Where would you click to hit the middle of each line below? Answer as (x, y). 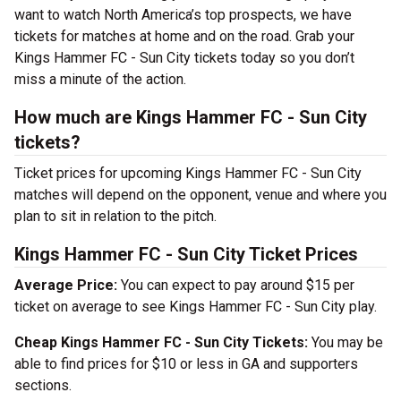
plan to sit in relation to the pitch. (115, 216)
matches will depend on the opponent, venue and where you (200, 195)
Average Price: (66, 285)
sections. (43, 385)
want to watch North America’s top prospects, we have (183, 15)
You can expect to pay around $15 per (236, 285)
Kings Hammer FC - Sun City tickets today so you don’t (184, 58)
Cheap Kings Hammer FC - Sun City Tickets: (161, 342)
